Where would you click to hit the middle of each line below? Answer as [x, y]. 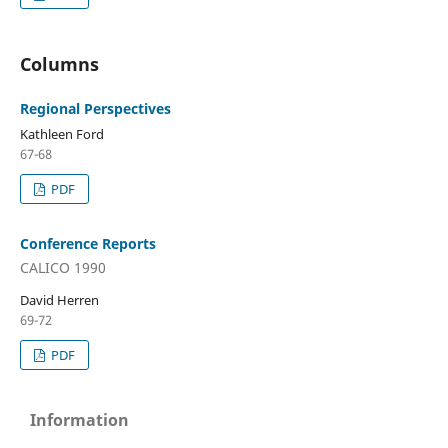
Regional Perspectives [95, 109]
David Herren [59, 299]
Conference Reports [87, 244]
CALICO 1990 [62, 267]
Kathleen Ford [61, 134]
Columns [59, 64]
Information [79, 419]
